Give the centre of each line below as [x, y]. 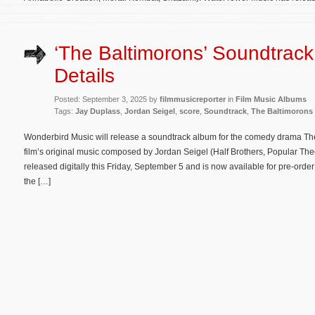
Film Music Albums [271, 99]
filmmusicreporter [193, 99]
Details [84, 75]
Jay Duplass [98, 111]
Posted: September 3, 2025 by [107, 99]
